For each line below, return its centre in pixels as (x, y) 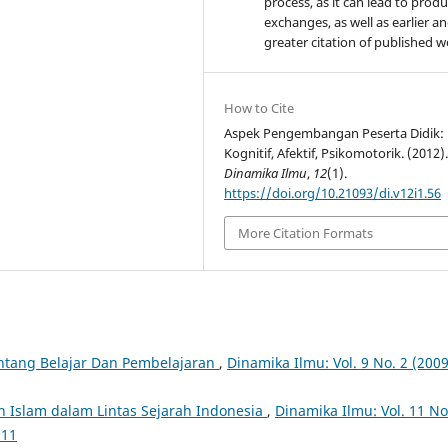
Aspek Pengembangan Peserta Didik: (334, 132)
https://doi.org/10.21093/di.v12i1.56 (333, 192)
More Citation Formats (306, 232)
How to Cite (259, 107)
